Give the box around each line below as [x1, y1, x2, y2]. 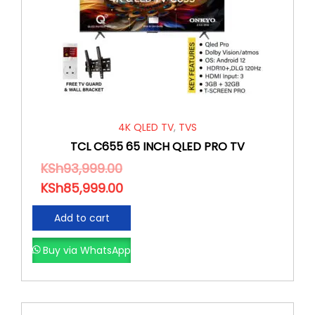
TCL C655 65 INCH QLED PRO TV [70, 138, 245, 155]
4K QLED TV [117, 120, 174, 134]
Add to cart [53, 210, 110, 225]
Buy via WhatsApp [43, 243, 131, 257]
